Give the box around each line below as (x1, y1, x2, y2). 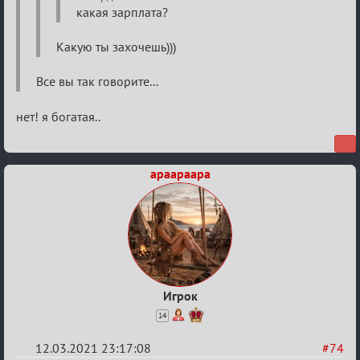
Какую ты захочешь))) (56, 38, 176, 55)
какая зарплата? (76, 3, 168, 20)
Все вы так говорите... (36, 72, 158, 89)
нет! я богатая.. (16, 108, 100, 125)
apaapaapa (149, 165, 211, 182)
